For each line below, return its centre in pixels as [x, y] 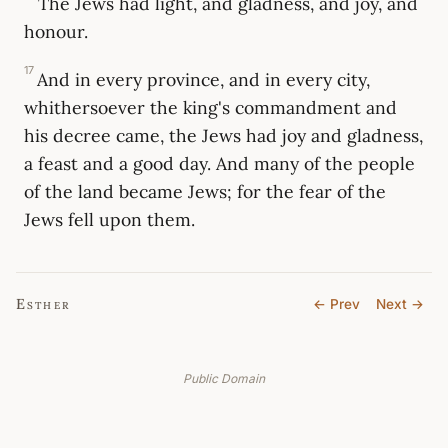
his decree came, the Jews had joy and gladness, [223, 136]
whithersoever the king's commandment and [210, 108]
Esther [43, 303]
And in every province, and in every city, [204, 80]
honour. [56, 32]
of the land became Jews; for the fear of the [205, 192]
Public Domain [224, 378]
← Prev [336, 303]
